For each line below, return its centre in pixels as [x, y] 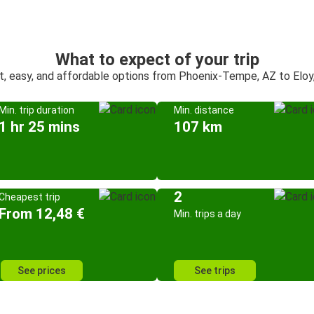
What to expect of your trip [157, 60]
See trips [215, 271]
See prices [42, 271]
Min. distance [204, 110]
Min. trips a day [207, 214]
